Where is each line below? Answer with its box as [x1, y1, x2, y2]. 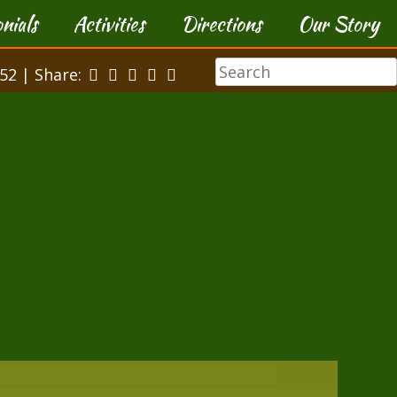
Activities [74, 10, 145, 38]
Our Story [298, 10, 379, 38]
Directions [181, 10, 262, 38]
